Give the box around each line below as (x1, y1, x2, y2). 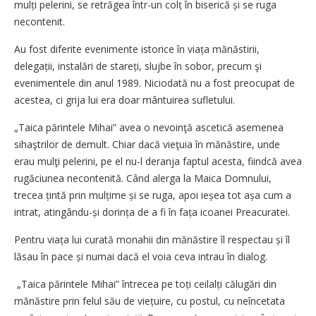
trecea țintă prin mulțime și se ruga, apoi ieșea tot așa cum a (14, 188, 291, 202)
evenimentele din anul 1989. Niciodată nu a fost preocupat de (14, 75, 295, 90)
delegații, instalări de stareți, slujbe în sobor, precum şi (14, 59, 262, 73)
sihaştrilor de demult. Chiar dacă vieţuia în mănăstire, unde (14, 137, 280, 151)
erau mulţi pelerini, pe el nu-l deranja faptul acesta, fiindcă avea (14, 154, 302, 168)
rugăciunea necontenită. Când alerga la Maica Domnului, (14, 171, 272, 185)
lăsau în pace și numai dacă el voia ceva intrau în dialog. (14, 249, 267, 263)
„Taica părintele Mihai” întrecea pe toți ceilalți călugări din (14, 276, 276, 291)
